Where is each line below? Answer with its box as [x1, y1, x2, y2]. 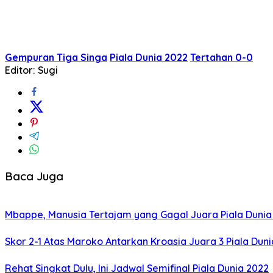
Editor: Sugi [5, 63, 58, 76]
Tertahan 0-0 [190, 51, 253, 63]
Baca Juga [5, 168, 63, 183]
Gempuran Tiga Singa [5, 51, 107, 63]
